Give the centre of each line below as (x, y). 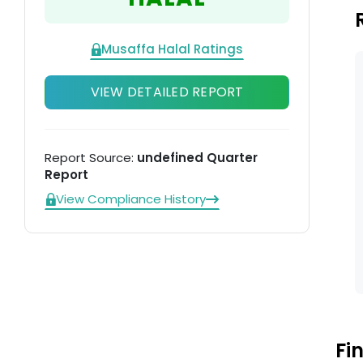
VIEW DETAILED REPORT (167, 92)
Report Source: (91, 158)
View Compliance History (131, 199)
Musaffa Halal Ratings (172, 49)
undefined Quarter (197, 158)
